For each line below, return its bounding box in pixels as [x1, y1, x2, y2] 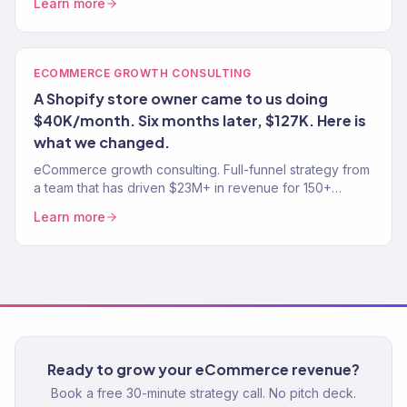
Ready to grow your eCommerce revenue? [47, 360, 360, 380]
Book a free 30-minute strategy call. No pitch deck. [51, 385, 356, 402]
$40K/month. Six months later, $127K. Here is [34, 111, 366, 130]
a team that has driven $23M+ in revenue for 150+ [34, 180, 332, 195]
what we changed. [34, 133, 170, 152]
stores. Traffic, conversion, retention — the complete [34, 198, 350, 213]
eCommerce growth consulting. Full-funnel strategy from [34, 162, 370, 177]
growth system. [34, 216, 124, 232]
